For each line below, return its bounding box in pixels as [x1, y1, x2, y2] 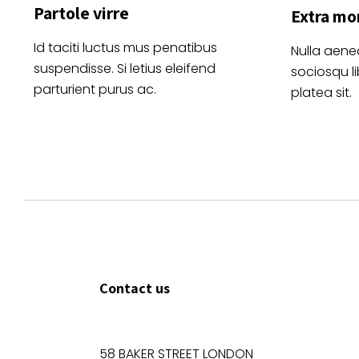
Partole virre [34, 2, 129, 25]
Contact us [99, 278, 170, 297]
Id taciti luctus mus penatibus [34, 38, 217, 58]
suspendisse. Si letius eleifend [34, 59, 216, 79]
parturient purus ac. [34, 80, 156, 99]
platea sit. [291, 83, 352, 102]
